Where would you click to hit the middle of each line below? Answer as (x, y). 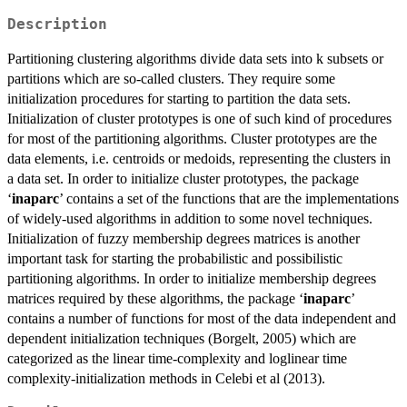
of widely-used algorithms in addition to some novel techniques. (190, 218)
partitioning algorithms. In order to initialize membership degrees (192, 278)
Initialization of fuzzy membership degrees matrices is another (184, 238)
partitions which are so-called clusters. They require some (171, 78)
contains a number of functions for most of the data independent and (202, 318)
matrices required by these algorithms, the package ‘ (155, 298)
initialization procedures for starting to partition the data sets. (179, 98)
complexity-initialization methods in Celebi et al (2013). (166, 378)
